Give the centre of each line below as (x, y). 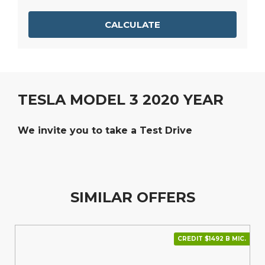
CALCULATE (132, 25)
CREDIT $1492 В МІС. (212, 239)
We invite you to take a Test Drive (105, 131)
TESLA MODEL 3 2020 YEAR (121, 100)
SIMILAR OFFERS (132, 198)
